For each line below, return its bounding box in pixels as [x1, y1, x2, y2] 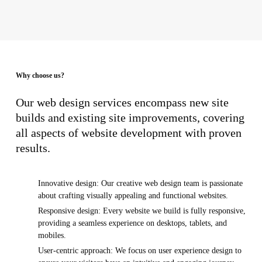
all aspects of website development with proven [15, 127, 242, 140]
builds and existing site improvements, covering [15, 112, 244, 125]
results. [15, 142, 50, 155]
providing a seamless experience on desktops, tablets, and [37, 219, 227, 228]
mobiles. [37, 231, 66, 240]
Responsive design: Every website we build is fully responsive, [37, 206, 246, 216]
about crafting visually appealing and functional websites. [37, 191, 228, 201]
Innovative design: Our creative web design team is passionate [37, 179, 243, 188]
